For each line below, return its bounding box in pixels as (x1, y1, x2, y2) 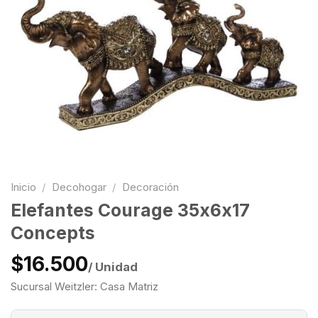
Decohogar (51, 181, 106, 194)
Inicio (11, 181, 36, 194)
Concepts (11, 222, 95, 244)
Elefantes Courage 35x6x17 (11, 199, 250, 221)
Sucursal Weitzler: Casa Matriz (11, 280, 158, 293)
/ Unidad (88, 259, 138, 274)
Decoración (121, 181, 179, 194)
